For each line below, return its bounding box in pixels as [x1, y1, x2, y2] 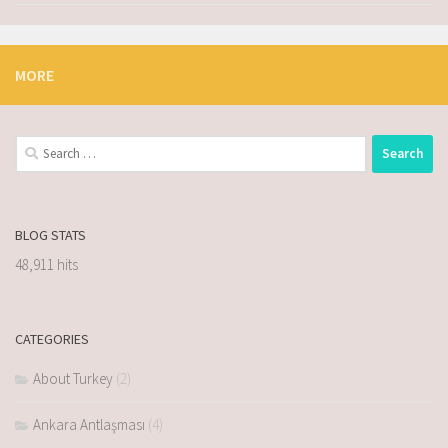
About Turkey [33, 368, 113, 388]
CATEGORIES [15, 329, 89, 348]
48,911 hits [15, 254, 78, 274]
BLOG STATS [15, 225, 86, 244]
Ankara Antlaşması [33, 414, 145, 434]
